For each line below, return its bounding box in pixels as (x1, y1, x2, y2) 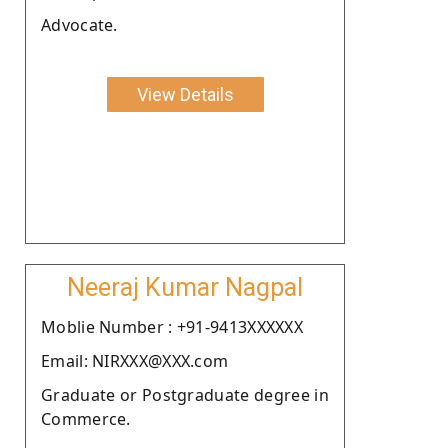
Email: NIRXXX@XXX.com (41, 349, 229, 372)
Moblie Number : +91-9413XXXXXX (41, 315, 303, 338)
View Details (136, 83, 234, 105)
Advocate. (41, 13, 118, 36)
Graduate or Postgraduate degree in (41, 383, 329, 406)
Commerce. (41, 407, 131, 430)
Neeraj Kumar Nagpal (67, 272, 303, 302)
